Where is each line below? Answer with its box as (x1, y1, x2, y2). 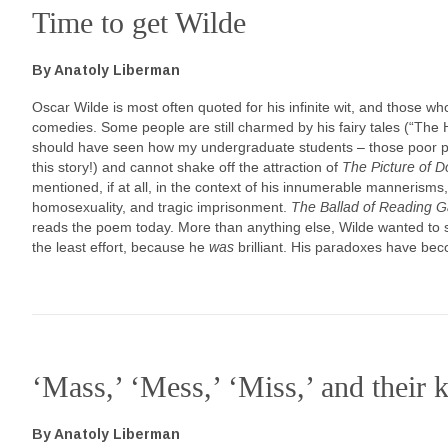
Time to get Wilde (32, 5, 246, 40)
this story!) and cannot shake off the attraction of (32, 159, 342, 175)
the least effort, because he (32, 239, 209, 255)
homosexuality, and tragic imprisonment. (32, 199, 291, 215)
